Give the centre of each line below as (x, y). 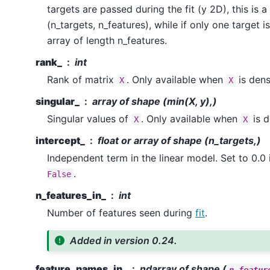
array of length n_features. (107, 40)
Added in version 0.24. (124, 241)
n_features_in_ (71, 195)
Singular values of (89, 118)
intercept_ (60, 140)
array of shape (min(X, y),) (154, 101)
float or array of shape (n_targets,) (179, 140)
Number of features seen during (121, 212)
